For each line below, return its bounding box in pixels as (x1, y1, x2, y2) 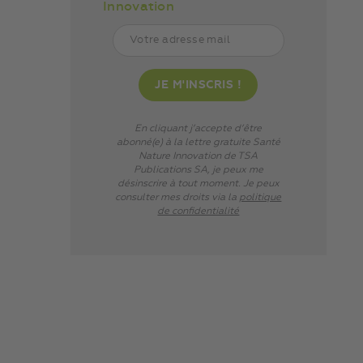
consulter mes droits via (115, 193, 228, 203)
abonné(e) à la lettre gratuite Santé (116, 138, 280, 147)
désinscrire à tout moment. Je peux (117, 179, 280, 189)
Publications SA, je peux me (133, 165, 263, 175)
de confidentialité (157, 207, 240, 216)
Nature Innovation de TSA (139, 152, 258, 161)
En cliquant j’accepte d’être (135, 124, 263, 134)
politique (239, 193, 282, 203)
